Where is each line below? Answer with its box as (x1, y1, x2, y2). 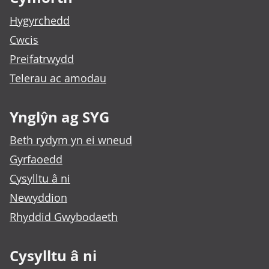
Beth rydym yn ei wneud (10, 133, 132, 148)
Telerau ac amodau (10, 71, 106, 86)
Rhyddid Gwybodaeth (10, 210, 118, 225)
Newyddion (10, 190, 67, 205)
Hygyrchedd (10, 13, 70, 28)
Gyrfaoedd (10, 152, 62, 167)
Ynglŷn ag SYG (10, 107, 109, 128)
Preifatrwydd (10, 52, 74, 67)
